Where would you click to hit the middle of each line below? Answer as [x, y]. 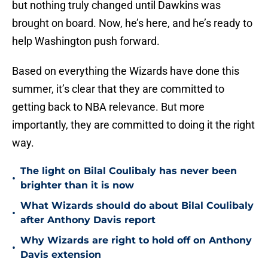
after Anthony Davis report [88, 220]
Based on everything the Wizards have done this [126, 71]
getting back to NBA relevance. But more [108, 107]
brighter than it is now [77, 185]
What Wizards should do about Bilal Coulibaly [137, 206]
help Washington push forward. [86, 41]
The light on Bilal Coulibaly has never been [129, 171]
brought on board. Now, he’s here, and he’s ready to [132, 23]
